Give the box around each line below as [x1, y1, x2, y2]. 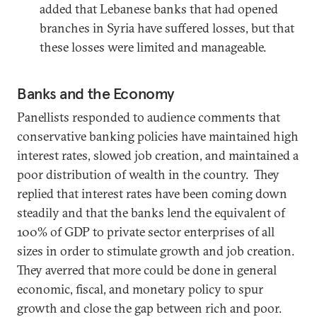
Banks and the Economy [17, 83, 175, 103]
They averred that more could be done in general [17, 261, 277, 278]
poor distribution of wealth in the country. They [17, 166, 279, 183]
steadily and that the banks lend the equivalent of [17, 204, 285, 221]
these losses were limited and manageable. [40, 38, 269, 55]
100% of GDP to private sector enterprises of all [17, 223, 275, 240]
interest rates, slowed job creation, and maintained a [17, 146, 299, 163]
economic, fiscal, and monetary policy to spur [17, 280, 263, 297]
